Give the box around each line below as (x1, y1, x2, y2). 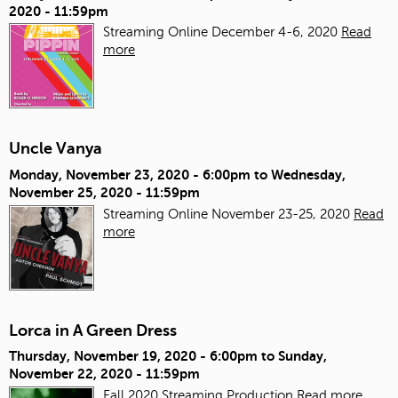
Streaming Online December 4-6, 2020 (103, 25, 341, 40)
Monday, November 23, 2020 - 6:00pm (9, 166, 251, 182)
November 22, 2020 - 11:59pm (9, 366, 200, 382)
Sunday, (278, 348, 327, 364)
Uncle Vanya (9, 139, 102, 158)
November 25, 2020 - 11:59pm (9, 184, 200, 200)
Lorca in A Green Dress (9, 321, 177, 339)
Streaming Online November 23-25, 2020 (103, 206, 354, 221)
